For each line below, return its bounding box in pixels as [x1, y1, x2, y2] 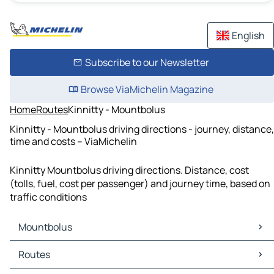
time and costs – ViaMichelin [10, 134, 137, 148]
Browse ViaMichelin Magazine [80, 83, 213, 96]
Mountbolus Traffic [12, 254, 97, 268]
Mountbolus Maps [12, 241, 92, 255]
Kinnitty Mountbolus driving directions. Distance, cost [10, 163, 249, 177]
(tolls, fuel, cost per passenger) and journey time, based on [10, 177, 270, 191]
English [232, 29, 265, 42]
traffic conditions [10, 190, 87, 204]
